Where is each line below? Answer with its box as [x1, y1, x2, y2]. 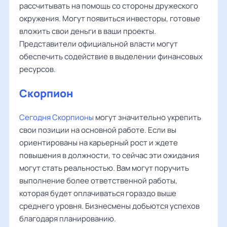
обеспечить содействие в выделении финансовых [19, 51, 203, 62]
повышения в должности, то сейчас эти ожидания [19, 150, 199, 161]
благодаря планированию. [19, 213, 116, 224]
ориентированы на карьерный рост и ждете [19, 137, 178, 148]
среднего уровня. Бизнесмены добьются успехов [19, 201, 200, 211]
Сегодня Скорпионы [19, 112, 94, 123]
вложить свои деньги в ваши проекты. [19, 26, 156, 36]
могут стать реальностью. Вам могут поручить [19, 163, 189, 173]
